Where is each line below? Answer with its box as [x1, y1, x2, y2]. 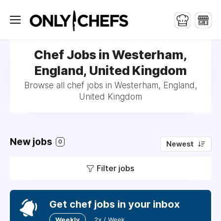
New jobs [10, 136, 54, 147]
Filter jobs [97, 163, 134, 173]
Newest [166, 140, 194, 148]
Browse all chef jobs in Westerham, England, [24, 80, 197, 90]
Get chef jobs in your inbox [49, 198, 180, 210]
